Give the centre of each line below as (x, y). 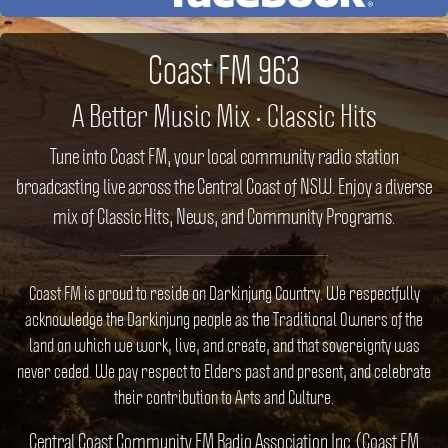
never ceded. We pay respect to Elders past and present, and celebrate (224, 370)
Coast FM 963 (224, 69)
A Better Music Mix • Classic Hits (224, 115)
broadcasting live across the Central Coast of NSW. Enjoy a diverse (224, 185)
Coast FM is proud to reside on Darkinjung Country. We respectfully (224, 292)
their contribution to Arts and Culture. (224, 396)
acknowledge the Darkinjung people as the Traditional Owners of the (224, 318)
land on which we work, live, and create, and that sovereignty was (224, 344)
